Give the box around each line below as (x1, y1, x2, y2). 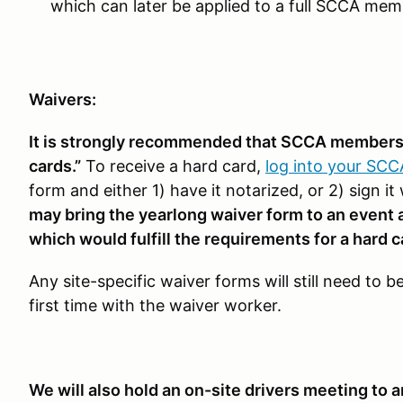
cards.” (29, 157, 81, 175)
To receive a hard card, (81, 157, 265, 175)
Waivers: (29, 90, 96, 109)
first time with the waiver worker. (29, 296, 282, 315)
